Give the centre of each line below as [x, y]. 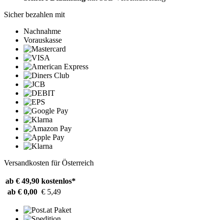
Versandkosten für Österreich [49, 163]
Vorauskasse [43, 40]
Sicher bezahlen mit [34, 14]
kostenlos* [58, 181]
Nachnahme [42, 31]
